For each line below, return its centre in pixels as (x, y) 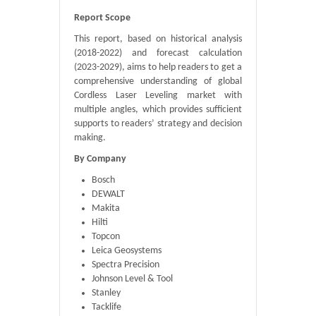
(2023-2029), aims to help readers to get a (158, 67)
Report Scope (102, 18)
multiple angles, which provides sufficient (158, 110)
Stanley (106, 293)
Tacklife (107, 307)
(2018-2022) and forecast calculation (158, 53)
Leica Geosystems (127, 251)
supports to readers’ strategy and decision (158, 124)
